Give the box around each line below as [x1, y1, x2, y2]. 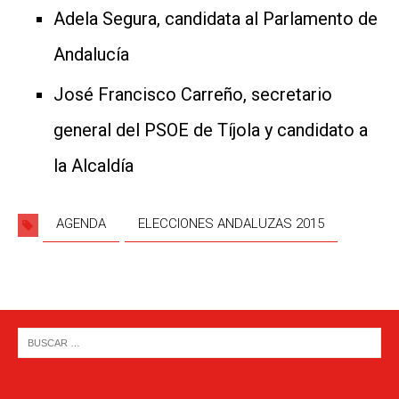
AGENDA [56, 215, 106, 232]
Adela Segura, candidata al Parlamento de [53, 7, 378, 29]
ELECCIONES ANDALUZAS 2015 [138, 215, 324, 232]
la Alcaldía [53, 154, 134, 176]
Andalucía [53, 43, 129, 65]
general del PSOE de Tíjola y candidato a [53, 118, 368, 141]
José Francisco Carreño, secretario [53, 83, 332, 105]
